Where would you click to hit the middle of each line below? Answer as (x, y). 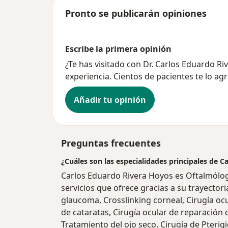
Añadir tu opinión (110, 100)
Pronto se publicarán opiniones (136, 13)
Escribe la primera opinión (118, 49)
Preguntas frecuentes (111, 143)
